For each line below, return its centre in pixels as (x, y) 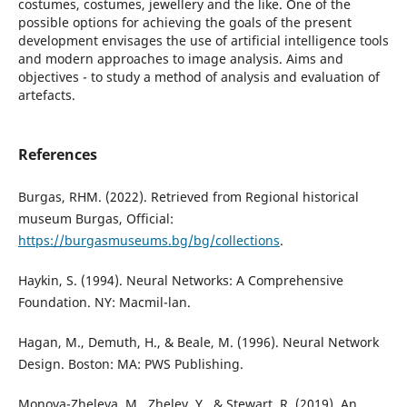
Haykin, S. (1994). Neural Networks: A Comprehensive (180, 281)
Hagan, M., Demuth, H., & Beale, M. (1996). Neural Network (198, 342)
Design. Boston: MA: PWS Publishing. (130, 364)
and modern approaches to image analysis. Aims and (180, 58)
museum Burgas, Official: (95, 219)
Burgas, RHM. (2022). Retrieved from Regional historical (188, 197)
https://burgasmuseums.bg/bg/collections (149, 241)
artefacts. (46, 94)
